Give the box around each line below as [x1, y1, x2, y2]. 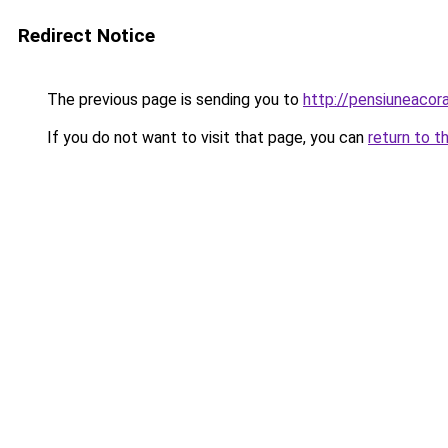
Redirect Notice [18, 24, 155, 47]
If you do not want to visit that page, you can [43, 128, 368, 147]
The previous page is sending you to [43, 90, 303, 109]
